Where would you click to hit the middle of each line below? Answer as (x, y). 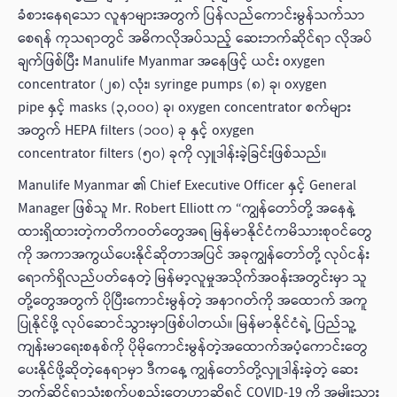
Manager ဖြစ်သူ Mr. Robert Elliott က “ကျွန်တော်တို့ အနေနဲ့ (187, 209)
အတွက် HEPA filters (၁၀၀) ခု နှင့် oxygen (136, 131)
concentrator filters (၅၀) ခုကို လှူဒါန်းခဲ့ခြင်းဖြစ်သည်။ (178, 154)
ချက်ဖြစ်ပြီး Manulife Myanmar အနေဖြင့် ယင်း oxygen (171, 62)
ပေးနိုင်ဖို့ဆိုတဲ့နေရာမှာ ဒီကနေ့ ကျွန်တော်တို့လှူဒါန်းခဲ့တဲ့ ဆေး (188, 370)
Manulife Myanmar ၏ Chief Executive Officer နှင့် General (187, 186)
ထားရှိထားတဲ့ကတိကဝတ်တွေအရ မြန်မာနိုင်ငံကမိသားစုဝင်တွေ (195, 232)
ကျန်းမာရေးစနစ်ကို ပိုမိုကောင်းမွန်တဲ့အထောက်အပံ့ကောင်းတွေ (193, 347)
